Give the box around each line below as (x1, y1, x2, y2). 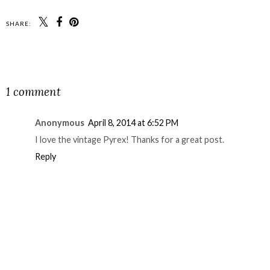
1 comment (6, 84, 61, 99)
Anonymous (35, 118, 84, 128)
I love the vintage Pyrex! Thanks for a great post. (35, 134, 224, 145)
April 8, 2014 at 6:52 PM (88, 118, 178, 128)
